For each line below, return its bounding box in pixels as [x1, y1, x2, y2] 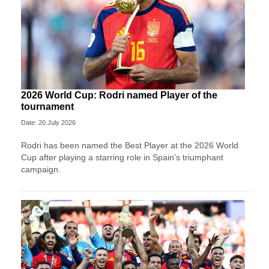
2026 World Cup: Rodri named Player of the [21, 89, 217, 100]
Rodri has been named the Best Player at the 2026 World [21, 140, 238, 150]
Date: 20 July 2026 [21, 118, 76, 126]
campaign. [21, 164, 61, 174]
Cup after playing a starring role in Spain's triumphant [21, 152, 223, 162]
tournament [21, 101, 74, 112]
